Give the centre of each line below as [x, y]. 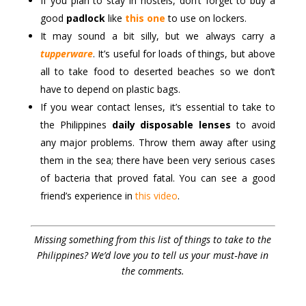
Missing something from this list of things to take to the [153, 239]
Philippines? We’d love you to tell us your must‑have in [153, 255]
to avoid [253, 124]
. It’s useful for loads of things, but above [184, 53]
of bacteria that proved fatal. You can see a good [158, 178]
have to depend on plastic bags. [110, 89]
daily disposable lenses [171, 124]
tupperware [66, 53]
